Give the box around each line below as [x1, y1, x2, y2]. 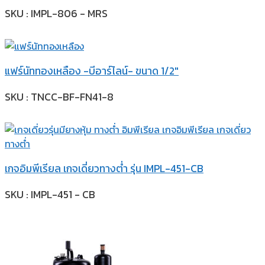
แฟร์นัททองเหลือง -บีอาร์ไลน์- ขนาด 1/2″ [5, 63, 179, 79]
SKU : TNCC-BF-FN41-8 [5, 89, 114, 105]
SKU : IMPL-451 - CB [5, 186, 95, 202]
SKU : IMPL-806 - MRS [5, 5, 108, 21]
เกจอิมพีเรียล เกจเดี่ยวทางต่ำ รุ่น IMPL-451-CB [5, 161, 203, 177]
